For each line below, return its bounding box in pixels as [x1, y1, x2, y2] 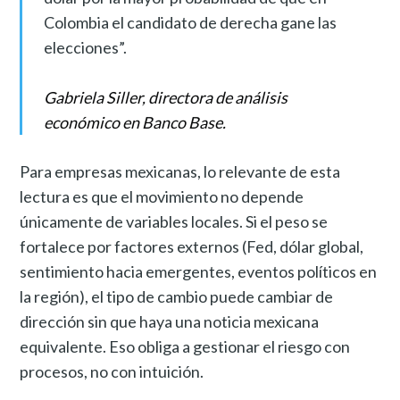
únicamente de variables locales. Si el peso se [20, 212, 329, 231]
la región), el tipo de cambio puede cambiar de [20, 287, 334, 306]
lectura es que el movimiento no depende [20, 187, 304, 206]
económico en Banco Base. [43, 112, 226, 132]
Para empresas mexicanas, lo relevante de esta [20, 162, 341, 181]
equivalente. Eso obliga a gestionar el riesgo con [20, 337, 351, 356]
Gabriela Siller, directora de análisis [43, 87, 287, 107]
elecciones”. [43, 37, 127, 57]
